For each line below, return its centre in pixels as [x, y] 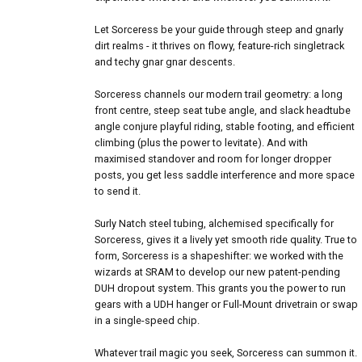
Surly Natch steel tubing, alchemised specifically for [214, 223]
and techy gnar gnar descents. [165, 61]
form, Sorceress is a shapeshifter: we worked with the [219, 255]
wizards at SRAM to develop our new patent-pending [217, 271]
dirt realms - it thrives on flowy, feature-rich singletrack [219, 45]
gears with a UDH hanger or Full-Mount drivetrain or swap [226, 304]
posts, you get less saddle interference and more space [225, 175]
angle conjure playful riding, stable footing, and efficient [225, 126]
